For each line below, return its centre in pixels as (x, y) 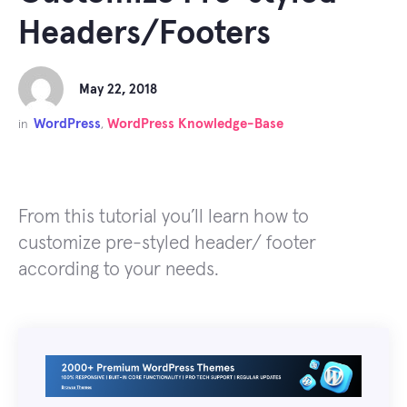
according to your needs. (119, 269)
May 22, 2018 (118, 89)
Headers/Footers (144, 35)
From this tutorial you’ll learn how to (164, 217)
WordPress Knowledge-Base (195, 124)
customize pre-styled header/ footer (167, 243)
